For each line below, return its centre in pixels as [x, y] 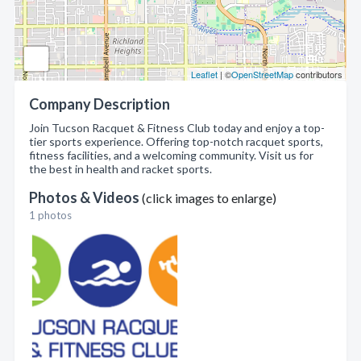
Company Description [100, 104]
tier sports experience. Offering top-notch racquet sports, [176, 141]
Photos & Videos [85, 197]
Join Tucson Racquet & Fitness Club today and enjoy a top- [177, 128]
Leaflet [204, 74]
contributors [318, 74]
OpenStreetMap [262, 74]
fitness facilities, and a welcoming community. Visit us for [171, 155]
